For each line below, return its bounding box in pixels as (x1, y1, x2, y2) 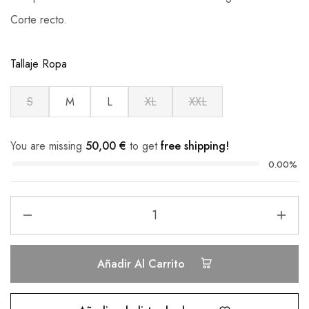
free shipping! (161, 137, 229, 154)
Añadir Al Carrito (97, 255, 188, 272)
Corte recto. (10, 11, 67, 28)
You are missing (10, 137, 86, 154)
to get (126, 137, 161, 154)
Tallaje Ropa (10, 55, 67, 72)
